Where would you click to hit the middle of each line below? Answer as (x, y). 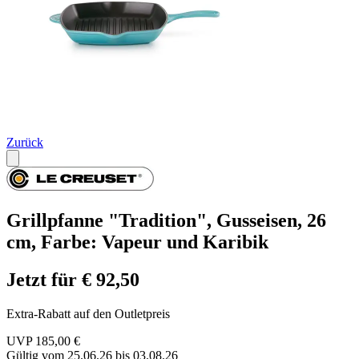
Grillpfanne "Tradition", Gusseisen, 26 (166, 221)
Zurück (25, 143)
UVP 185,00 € (43, 341)
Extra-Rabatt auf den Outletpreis (88, 314)
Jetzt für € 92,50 (73, 280)
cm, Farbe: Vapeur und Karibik (137, 242)
